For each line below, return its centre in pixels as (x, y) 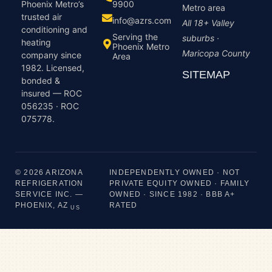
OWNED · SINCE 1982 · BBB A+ (172, 195)
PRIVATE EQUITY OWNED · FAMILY (179, 184)
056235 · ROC (50, 106)
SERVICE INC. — (49, 195)
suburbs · (201, 38)
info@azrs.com (141, 20)
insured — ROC (52, 93)
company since (51, 55)
